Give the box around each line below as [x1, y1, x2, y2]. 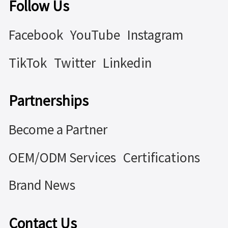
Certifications [123, 151, 200, 164]
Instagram [127, 28, 183, 41]
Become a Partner [8, 123, 107, 136]
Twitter [53, 56, 96, 69]
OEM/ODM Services [8, 151, 116, 164]
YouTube [70, 28, 120, 41]
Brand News [8, 179, 75, 192]
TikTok [8, 56, 47, 69]
